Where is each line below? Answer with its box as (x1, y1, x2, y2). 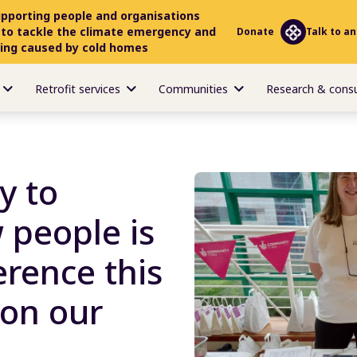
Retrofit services (35, 81, 120, 96)
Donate (237, 25, 274, 38)
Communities (159, 81, 228, 96)
